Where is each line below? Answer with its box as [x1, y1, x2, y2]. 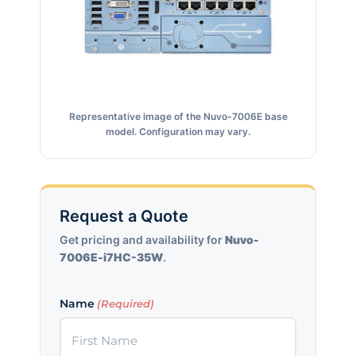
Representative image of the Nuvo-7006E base [68, 110, 288, 123]
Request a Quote [60, 207, 188, 226]
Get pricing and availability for [60, 233, 225, 247]
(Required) [97, 297, 155, 311]
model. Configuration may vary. [106, 126, 250, 138]
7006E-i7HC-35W [60, 250, 163, 265]
